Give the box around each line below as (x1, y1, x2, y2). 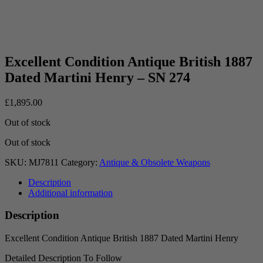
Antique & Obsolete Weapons (99, 157, 210, 167)
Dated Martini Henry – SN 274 (5, 69, 190, 85)
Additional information (28, 187, 113, 198)
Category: (61, 157, 99, 167)
